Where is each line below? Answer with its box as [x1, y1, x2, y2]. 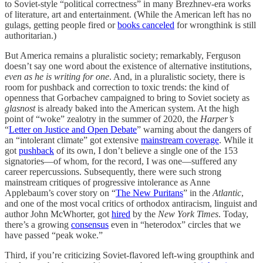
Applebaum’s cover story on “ [5, 188, 116, 198]
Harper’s [200, 114, 234, 124]
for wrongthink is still [174, 20, 256, 30]
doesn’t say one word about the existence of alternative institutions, [5, 61, 252, 71]
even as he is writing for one [5, 72, 109, 82]
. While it [219, 135, 253, 145]
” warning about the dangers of [137, 124, 251, 134]
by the [130, 209, 158, 219]
